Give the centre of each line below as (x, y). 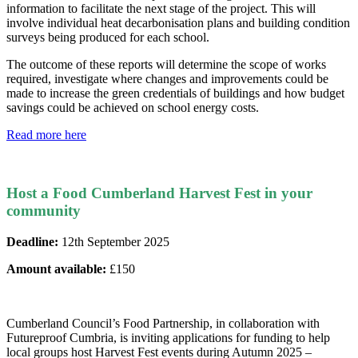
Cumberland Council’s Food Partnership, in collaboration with (163, 323)
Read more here (46, 135)
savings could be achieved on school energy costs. (133, 108)
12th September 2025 (114, 241)
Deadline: (32, 241)
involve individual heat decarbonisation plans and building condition (178, 23)
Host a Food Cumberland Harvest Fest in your (159, 193)
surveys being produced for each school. (108, 38)
